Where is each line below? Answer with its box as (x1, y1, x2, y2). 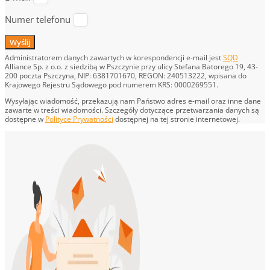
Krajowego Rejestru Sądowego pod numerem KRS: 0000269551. (5, 80, 218, 90)
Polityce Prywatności (45, 114, 113, 125)
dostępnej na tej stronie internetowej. (113, 114, 240, 125)
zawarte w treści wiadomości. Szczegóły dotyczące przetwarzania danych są (5, 105, 259, 116)
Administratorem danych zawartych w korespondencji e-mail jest (5, 52, 223, 63)
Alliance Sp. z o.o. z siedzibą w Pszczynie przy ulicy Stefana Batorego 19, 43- (5, 61, 258, 72)
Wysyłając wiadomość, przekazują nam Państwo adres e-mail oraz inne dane (5, 96, 261, 107)
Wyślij (10, 37, 30, 48)
